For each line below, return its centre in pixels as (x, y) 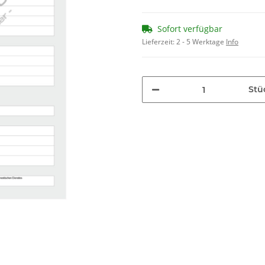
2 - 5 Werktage (201, 42)
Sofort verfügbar (190, 29)
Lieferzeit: (159, 42)
